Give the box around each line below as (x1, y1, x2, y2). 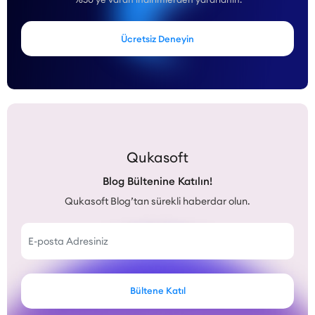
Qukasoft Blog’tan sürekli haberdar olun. (65, 194, 250, 207)
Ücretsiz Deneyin (121, 32, 194, 44)
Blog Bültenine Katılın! (103, 174, 212, 188)
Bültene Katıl (129, 285, 186, 297)
